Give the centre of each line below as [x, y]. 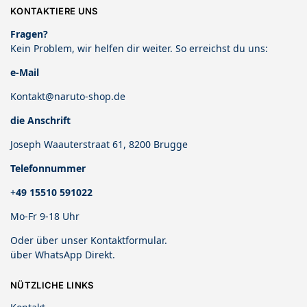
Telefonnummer [48, 168]
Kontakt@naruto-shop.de [68, 96]
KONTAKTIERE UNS [54, 11]
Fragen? [29, 34]
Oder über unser [50, 240]
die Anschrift [40, 120]
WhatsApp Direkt [74, 254]
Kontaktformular [127, 240]
